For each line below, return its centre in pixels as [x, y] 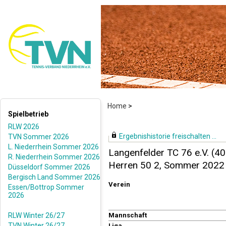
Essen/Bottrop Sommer [46, 187]
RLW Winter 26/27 [36, 215]
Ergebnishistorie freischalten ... [168, 136]
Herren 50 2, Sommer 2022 [166, 165]
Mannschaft [128, 215]
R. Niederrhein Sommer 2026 [54, 157]
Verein [119, 184]
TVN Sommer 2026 [39, 137]
